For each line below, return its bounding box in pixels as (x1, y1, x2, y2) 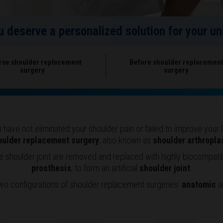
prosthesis (31, 163, 71, 174)
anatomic (181, 179, 218, 190)
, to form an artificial (71, 163, 139, 174)
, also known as (99, 135, 153, 146)
